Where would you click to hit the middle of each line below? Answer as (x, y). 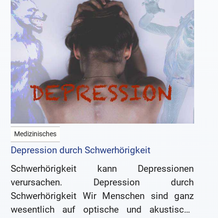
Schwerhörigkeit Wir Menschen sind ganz (102, 196)
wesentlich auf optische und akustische (102, 210)
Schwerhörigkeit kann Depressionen (102, 169)
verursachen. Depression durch (102, 182)
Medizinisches (36, 134)
